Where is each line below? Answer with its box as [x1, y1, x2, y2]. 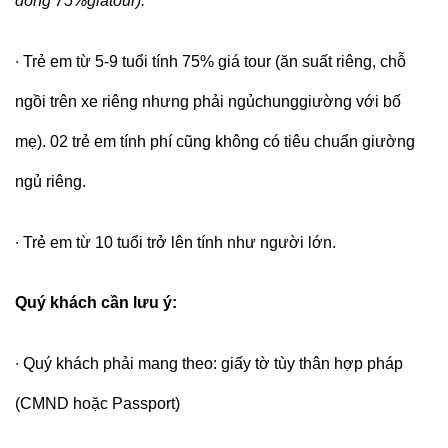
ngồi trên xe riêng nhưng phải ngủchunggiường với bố [15, 92, 401, 110]
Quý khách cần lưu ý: [15, 294, 181, 312]
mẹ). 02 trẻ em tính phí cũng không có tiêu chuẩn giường [15, 132, 415, 150]
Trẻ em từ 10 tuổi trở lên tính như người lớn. [23, 233, 340, 251]
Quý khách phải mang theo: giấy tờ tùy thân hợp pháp [23, 355, 403, 373]
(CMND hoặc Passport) [15, 395, 184, 413]
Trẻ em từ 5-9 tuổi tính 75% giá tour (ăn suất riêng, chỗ [23, 52, 406, 70]
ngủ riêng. [15, 172, 90, 190]
